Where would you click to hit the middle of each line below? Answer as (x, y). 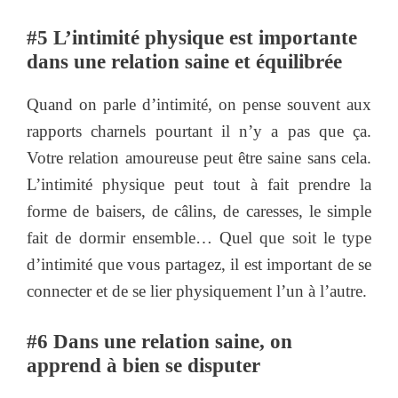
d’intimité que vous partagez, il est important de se (199, 264)
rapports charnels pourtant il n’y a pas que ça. (199, 131)
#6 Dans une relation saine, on (159, 342)
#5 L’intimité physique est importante (192, 37)
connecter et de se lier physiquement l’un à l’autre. (197, 291)
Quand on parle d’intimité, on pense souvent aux (199, 104)
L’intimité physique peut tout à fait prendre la (199, 184)
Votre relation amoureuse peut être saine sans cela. (199, 157)
